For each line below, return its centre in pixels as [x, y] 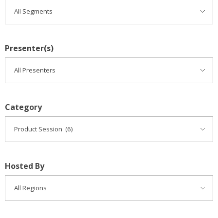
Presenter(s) [29, 48]
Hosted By [25, 166]
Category [23, 107]
